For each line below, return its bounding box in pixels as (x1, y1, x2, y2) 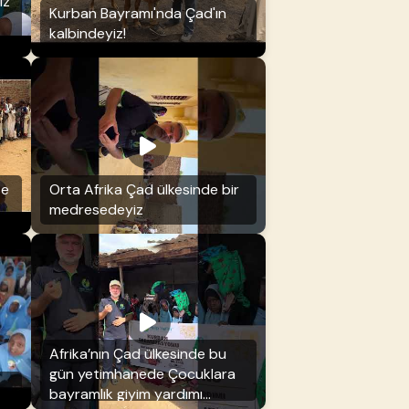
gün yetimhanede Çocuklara (48, 364, 236, 384)
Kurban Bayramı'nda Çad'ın (48, 4, 226, 24)
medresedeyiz (48, 200, 143, 220)
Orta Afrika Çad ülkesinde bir (48, 180, 239, 200)
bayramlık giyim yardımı (48, 384, 203, 404)
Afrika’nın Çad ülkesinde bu (48, 344, 226, 364)
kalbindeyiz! (48, 24, 126, 44)
